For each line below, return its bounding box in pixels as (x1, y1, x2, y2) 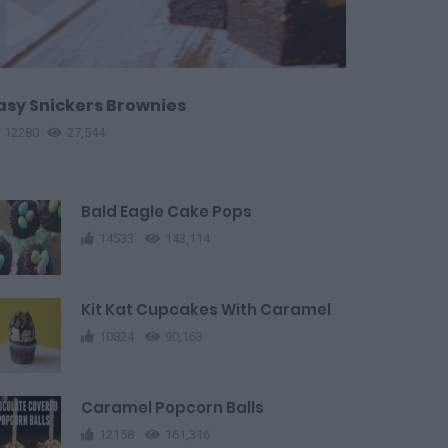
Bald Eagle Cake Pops (81, 201, 252, 222)
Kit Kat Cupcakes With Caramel (81, 299, 331, 320)
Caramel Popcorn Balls (81, 397, 264, 418)
